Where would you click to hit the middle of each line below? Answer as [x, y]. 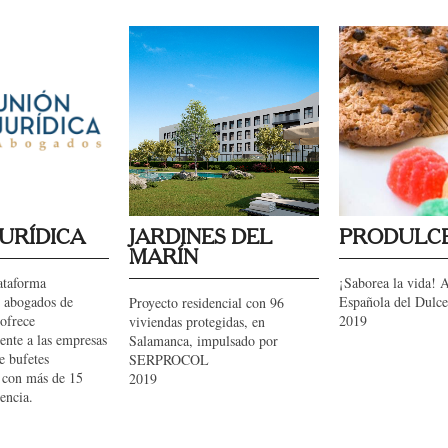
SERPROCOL [169, 359]
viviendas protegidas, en [197, 321]
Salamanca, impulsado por [203, 340]
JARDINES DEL [200, 238]
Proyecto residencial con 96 [206, 302]
